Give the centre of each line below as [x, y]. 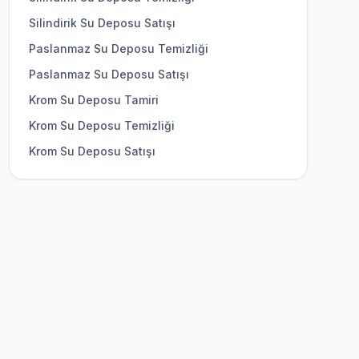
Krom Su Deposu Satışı [92, 151]
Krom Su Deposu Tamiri [93, 100]
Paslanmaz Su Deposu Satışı [109, 74]
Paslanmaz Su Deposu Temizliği [118, 48]
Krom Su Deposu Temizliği [101, 125]
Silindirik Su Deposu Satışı [102, 23]
